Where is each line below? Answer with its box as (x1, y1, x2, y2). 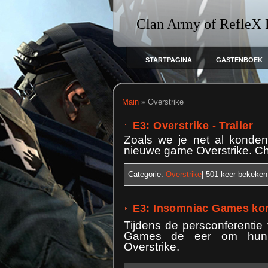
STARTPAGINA (145, 56, 192, 63)
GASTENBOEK (215, 56, 263, 63)
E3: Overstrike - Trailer (132, 120, 254, 132)
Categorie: (127, 170, 163, 179)
